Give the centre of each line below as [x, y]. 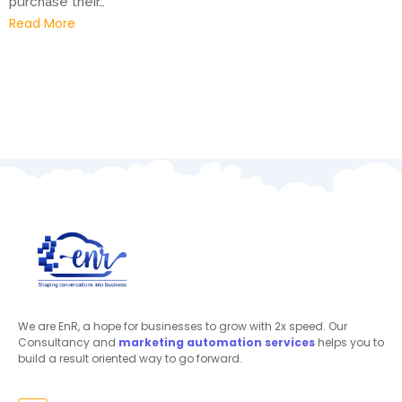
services [290, 343]
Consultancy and [68, 343]
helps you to [350, 343]
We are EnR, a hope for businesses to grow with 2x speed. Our [183, 327]
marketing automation [190, 343]
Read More [42, 24]
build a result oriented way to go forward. [131, 359]
